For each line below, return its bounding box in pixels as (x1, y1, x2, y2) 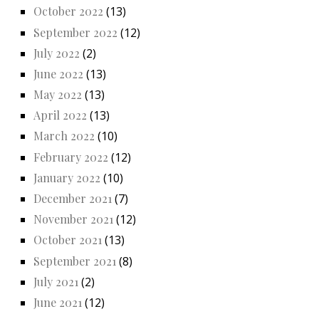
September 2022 (33, 24, 117, 40)
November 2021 (33, 211, 113, 227)
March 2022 (33, 128, 95, 144)
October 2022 (33, 4, 103, 19)
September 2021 (33, 253, 116, 268)
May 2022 (33, 87, 82, 103)
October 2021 (33, 232, 102, 248)
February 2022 (33, 149, 108, 164)
